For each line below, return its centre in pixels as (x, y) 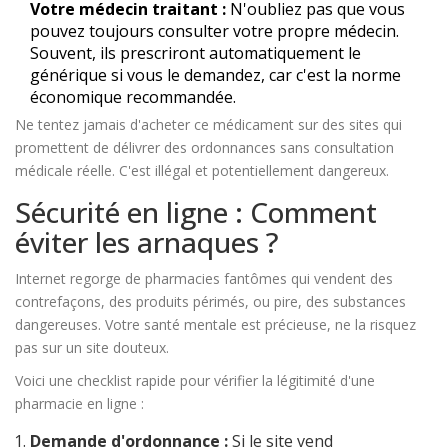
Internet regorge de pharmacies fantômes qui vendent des (204, 279)
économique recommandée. (133, 97)
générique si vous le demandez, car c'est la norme (215, 75)
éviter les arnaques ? (147, 242)
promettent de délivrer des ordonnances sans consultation (204, 148)
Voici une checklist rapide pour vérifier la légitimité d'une (195, 381)
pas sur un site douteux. (92, 348)
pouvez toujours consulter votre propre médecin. (214, 31)
